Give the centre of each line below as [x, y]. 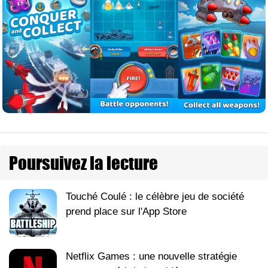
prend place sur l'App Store [126, 211]
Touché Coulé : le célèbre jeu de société [155, 196]
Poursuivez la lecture [83, 162]
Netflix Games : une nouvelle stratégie [151, 256]
